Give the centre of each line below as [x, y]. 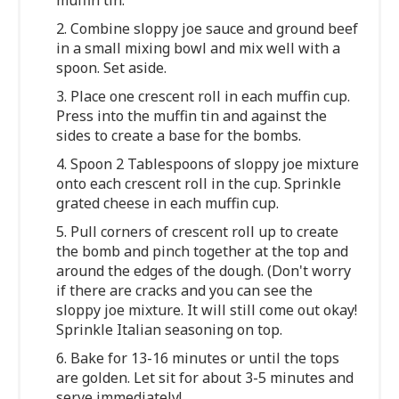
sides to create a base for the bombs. [179, 135]
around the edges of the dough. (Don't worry [204, 270]
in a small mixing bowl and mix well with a [199, 48]
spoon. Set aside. [112, 67]
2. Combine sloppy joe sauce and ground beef [208, 28]
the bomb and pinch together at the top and [203, 251]
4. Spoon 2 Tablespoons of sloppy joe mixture [208, 163]
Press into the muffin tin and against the [192, 115]
